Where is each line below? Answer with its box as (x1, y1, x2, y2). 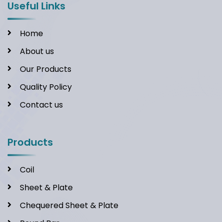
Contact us (20, 99, 63, 111)
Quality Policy (20, 81, 72, 93)
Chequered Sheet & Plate (20, 200, 118, 212)
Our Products (20, 63, 71, 75)
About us (20, 46, 54, 57)
